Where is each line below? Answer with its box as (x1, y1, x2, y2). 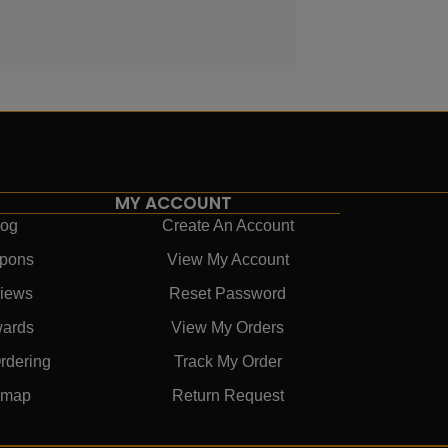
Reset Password (169, 285, 287, 303)
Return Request (171, 387, 284, 405)
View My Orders (171, 319, 285, 337)
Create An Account (161, 217, 294, 235)
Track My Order (173, 353, 282, 371)
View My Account (166, 251, 289, 269)
